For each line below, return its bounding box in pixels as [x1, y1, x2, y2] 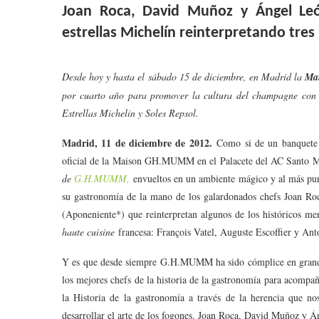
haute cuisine [62, 225, 115, 239]
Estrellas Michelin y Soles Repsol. [62, 106, 199, 120]
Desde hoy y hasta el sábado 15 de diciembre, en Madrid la [62, 70, 303, 84]
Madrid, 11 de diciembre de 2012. [62, 135, 212, 151]
